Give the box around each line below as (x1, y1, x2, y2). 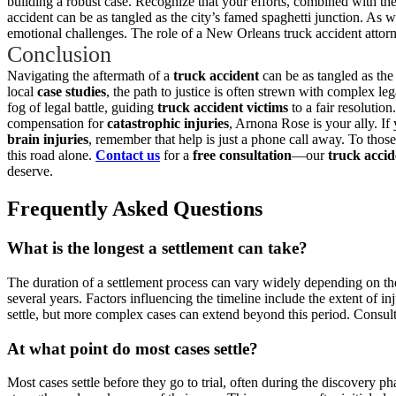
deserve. (7, 164, 67, 179)
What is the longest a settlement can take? (7, 239, 308, 258)
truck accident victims (157, 100, 288, 116)
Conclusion (7, 42, 111, 68)
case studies (37, 84, 106, 100)
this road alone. (7, 148, 95, 164)
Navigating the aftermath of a (7, 68, 173, 84)
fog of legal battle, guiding (7, 100, 157, 116)
